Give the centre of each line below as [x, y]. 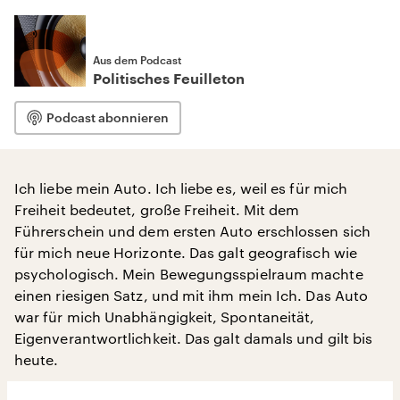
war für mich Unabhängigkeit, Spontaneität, [165, 317]
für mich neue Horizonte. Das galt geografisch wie [186, 252]
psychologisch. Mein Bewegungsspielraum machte [189, 274]
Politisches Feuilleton [169, 79]
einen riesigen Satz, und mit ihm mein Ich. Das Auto [192, 295]
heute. [37, 359]
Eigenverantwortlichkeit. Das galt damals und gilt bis [194, 338]
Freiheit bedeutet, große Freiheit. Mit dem [157, 209]
